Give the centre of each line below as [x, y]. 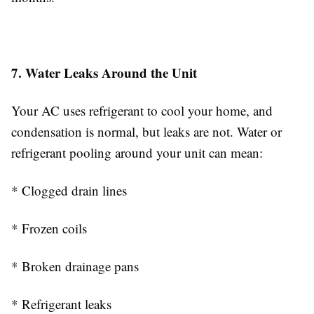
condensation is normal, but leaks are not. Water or [146, 131]
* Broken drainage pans [75, 266]
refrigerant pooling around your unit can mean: [137, 152]
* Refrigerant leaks [61, 304]
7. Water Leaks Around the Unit [104, 73]
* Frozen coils [49, 228]
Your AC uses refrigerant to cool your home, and [142, 110]
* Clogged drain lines [69, 190]
